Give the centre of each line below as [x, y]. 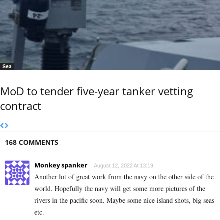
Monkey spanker [61, 165]
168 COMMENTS [32, 142]
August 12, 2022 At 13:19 [124, 166]
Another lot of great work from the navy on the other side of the [124, 177]
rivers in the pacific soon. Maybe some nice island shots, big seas [124, 200]
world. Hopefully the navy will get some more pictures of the [120, 189]
